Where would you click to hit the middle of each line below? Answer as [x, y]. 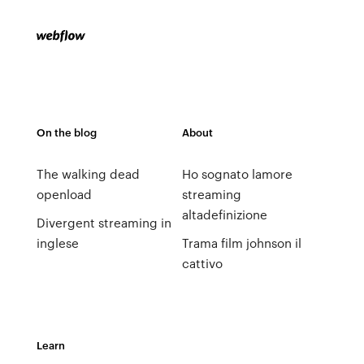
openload [64, 194]
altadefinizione [224, 214]
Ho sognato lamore [237, 174]
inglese [57, 243]
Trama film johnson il [241, 243]
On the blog [66, 132]
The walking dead [88, 174]
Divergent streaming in [104, 223]
